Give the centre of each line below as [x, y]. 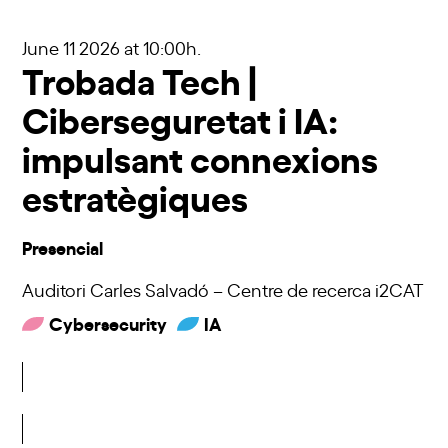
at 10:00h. [163, 46]
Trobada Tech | [140, 78]
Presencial [63, 246]
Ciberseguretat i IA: [180, 117]
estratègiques [135, 195]
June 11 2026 [73, 46]
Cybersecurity [108, 322]
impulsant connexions [200, 156]
